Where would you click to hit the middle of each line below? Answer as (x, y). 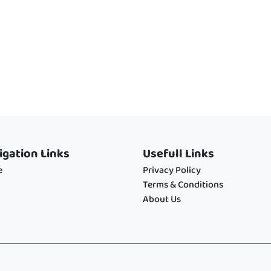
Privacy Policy (172, 171)
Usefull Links (178, 154)
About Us (162, 200)
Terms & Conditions (183, 185)
